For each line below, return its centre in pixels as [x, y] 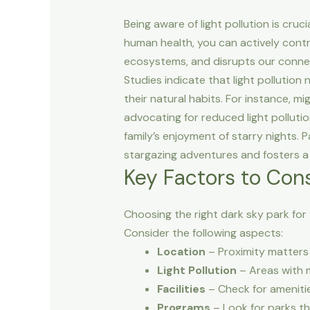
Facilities [181, 289]
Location [181, 251]
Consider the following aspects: [203, 232]
